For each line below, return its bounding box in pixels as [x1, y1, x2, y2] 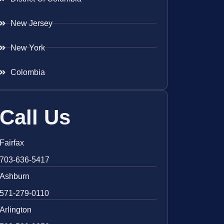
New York [10, 43, 45, 52]
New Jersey [10, 18, 53, 27]
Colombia [10, 67, 45, 76]
